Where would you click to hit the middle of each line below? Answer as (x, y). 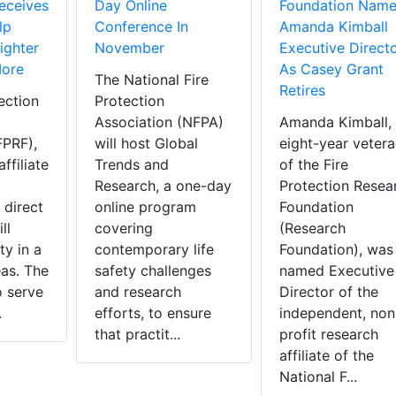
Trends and (132, 165)
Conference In (141, 27)
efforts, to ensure (153, 313)
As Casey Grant (331, 69)
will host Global (146, 144)
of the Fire (313, 165)
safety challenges (153, 271)
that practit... (137, 335)
